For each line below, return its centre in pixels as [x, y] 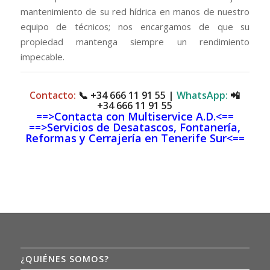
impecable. [42, 56]
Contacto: [53, 96]
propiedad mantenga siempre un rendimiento [135, 41]
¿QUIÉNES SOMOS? [64, 259]
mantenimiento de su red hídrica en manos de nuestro [135, 11]
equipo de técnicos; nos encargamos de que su [135, 26]
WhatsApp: [202, 96]
